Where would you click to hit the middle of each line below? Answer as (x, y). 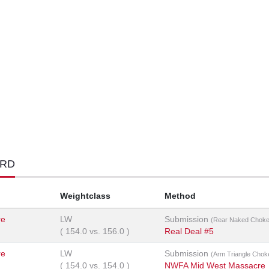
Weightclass (85, 196)
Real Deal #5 (189, 231)
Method (180, 196)
